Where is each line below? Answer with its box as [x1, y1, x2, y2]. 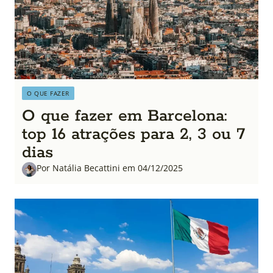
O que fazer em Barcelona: [22, 105, 227, 127]
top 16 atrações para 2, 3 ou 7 [22, 123, 245, 145]
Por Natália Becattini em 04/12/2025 [37, 161, 183, 174]
